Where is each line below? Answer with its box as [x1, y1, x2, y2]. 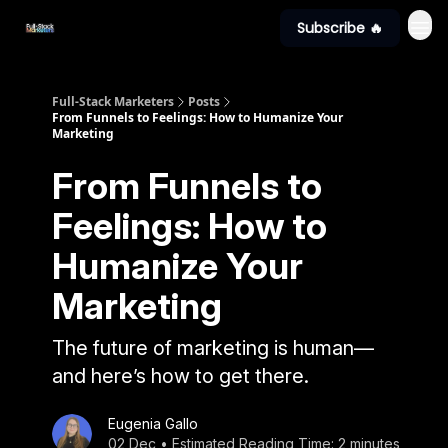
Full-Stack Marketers [52, 93, 174, 110]
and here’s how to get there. [52, 364, 309, 388]
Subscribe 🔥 [297, 18, 383, 38]
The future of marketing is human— [52, 336, 374, 360]
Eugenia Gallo [108, 415, 198, 432]
